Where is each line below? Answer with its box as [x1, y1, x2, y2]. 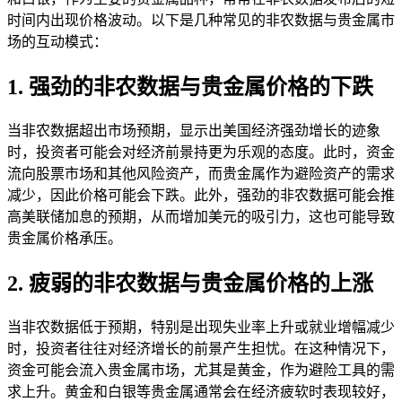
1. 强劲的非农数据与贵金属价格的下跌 [7, 75, 373, 100]
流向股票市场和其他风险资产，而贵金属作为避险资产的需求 [7, 166, 395, 182]
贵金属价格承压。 [7, 231, 122, 247]
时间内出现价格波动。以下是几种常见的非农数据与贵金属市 [7, 13, 395, 29]
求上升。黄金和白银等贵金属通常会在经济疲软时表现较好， [7, 384, 395, 400]
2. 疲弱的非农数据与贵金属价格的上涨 [7, 272, 373, 296]
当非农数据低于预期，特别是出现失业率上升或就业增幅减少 [7, 319, 395, 336]
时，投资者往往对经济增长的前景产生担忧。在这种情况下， [7, 341, 395, 357]
